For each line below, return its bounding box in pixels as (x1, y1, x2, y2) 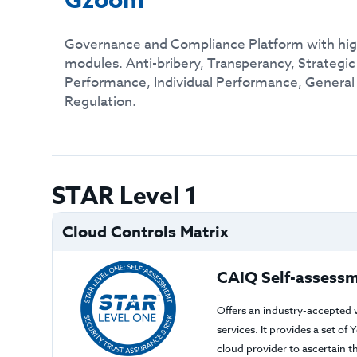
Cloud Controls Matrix (61, 221, 229, 242)
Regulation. (65, 92, 137, 112)
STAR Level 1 (51, 179, 198, 214)
